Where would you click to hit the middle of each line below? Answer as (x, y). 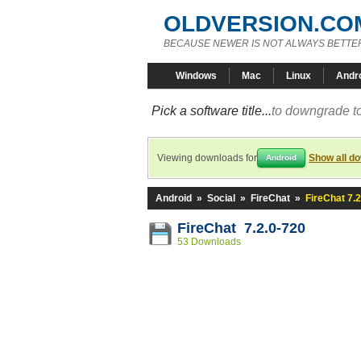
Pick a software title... (212, 111)
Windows (196, 76)
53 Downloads (209, 242)
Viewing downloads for (207, 158)
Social (221, 198)
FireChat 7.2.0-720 (241, 228)
